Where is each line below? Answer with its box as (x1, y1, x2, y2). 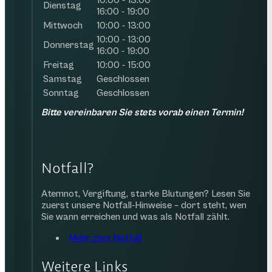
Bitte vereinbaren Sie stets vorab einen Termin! (41, 107, 243, 118)
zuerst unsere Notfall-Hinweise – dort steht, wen (41, 199, 246, 211)
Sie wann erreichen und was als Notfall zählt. (41, 211, 229, 222)
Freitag (42, 59, 74, 70)
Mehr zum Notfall (68, 232, 142, 243)
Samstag (42, 73, 82, 84)
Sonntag (42, 87, 79, 98)
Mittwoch (42, 19, 83, 31)
